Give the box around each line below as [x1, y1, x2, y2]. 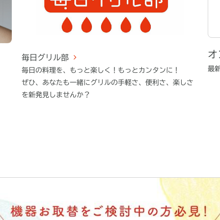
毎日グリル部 [21, 53, 69, 61]
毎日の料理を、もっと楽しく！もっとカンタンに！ [21, 66, 180, 74]
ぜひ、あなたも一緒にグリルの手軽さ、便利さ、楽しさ [21, 79, 193, 86]
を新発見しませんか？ [21, 91, 90, 98]
